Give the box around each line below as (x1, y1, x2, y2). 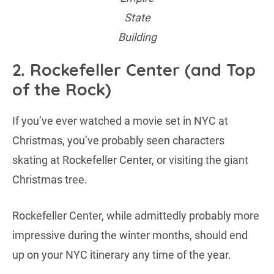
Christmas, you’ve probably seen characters (12, 134, 224, 147)
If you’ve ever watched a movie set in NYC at (12, 114, 228, 128)
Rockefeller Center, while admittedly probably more (12, 209, 259, 223)
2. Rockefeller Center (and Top (12, 59, 256, 81)
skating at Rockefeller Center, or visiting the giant (12, 154, 248, 167)
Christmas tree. (12, 173, 87, 187)
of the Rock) (12, 79, 111, 100)
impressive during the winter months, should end (12, 229, 248, 242)
